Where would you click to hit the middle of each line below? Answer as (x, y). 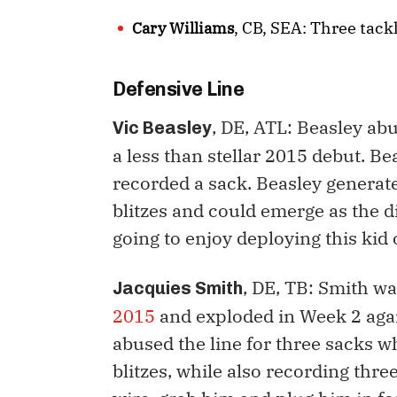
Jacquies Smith (178, 288)
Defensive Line (178, 90)
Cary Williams (183, 29)
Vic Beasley (162, 128)
